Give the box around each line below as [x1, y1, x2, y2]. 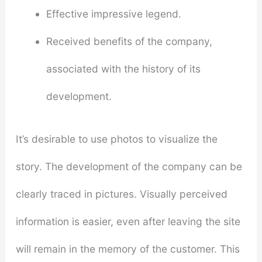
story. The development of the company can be [15, 160, 242, 173]
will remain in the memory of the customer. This [15, 243, 240, 256]
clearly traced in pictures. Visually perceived [15, 188, 227, 201]
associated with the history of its [46, 63, 201, 75]
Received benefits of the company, [46, 35, 212, 48]
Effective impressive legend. [46, 8, 181, 20]
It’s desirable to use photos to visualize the [15, 133, 218, 146]
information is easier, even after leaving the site [15, 215, 240, 228]
